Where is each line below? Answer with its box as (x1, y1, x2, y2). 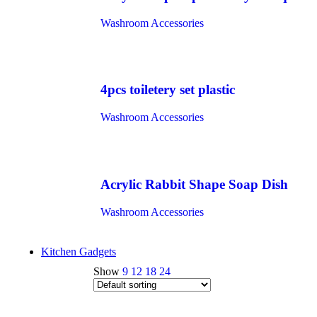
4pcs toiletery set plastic (100, 82, 235, 98)
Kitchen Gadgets (41, 245, 116, 258)
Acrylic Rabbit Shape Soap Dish (100, 176, 288, 192)
